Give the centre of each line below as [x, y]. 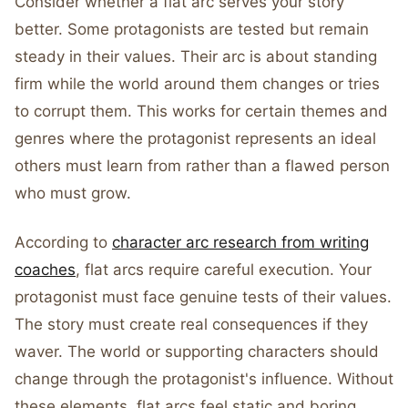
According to [63, 242]
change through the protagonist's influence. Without [204, 379]
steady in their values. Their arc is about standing [196, 56]
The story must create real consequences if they [191, 324]
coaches [45, 270]
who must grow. [73, 193]
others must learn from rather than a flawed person [202, 166]
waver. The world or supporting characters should [197, 352]
